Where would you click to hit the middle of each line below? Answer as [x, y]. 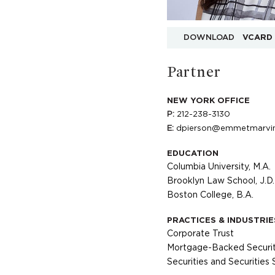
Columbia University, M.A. [219, 167]
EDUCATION [193, 154]
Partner [194, 71]
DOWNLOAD [209, 38]
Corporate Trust [200, 234]
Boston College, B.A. [210, 195]
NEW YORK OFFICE [208, 101]
